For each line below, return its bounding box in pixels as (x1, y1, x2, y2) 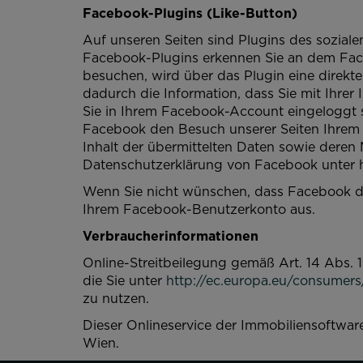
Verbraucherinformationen (83, 227, 258, 245)
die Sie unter (83, 271, 166, 289)
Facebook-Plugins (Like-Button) (83, 4, 297, 22)
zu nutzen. (83, 289, 149, 307)
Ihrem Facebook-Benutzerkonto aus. (83, 200, 315, 218)
